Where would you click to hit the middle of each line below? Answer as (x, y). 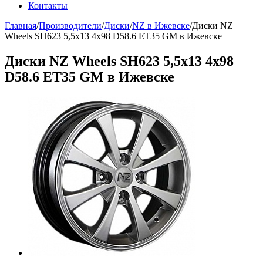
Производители (70, 26)
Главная (21, 26)
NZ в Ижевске (161, 26)
